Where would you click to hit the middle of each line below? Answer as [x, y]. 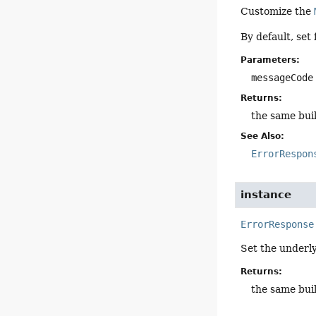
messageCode [282, 78]
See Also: [263, 136]
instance [266, 195]
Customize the [278, 12]
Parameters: [271, 60]
